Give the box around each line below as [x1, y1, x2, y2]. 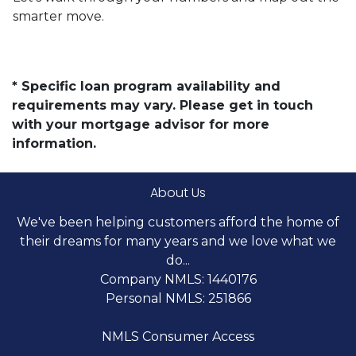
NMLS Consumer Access [102, 328, 254, 344]
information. [12, 135, 96, 151]
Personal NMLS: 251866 [105, 290, 251, 306]
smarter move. [13, 8, 104, 24]
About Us [150, 183, 206, 202]
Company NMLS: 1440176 [99, 271, 257, 287]
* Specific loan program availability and [12, 78, 281, 94]
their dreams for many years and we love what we [20, 233, 336, 249]
